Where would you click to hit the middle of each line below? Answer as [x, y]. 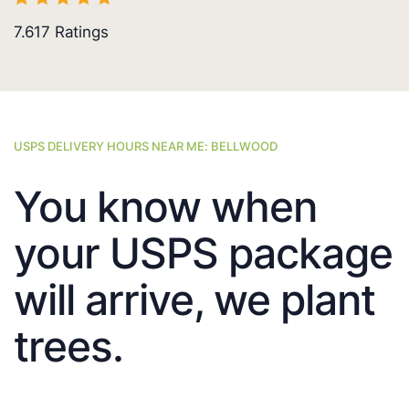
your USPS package [203, 253]
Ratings [79, 32]
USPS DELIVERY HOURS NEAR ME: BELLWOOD [146, 147]
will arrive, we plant [194, 300]
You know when [165, 207]
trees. [68, 346]
